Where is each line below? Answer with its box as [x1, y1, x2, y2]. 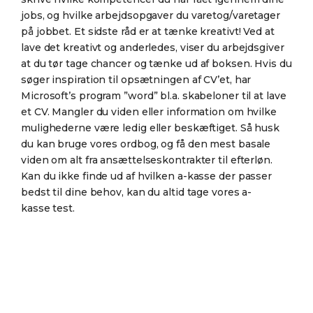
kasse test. [21, 201, 75, 214]
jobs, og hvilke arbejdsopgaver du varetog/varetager [21, 8, 281, 22]
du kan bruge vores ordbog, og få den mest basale [21, 137, 271, 150]
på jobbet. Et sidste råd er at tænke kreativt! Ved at [21, 24, 275, 38]
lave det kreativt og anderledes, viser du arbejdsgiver [21, 41, 284, 54]
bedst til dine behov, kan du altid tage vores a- [21, 185, 252, 198]
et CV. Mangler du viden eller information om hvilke [21, 105, 277, 118]
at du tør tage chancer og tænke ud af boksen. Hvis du [21, 57, 292, 70]
